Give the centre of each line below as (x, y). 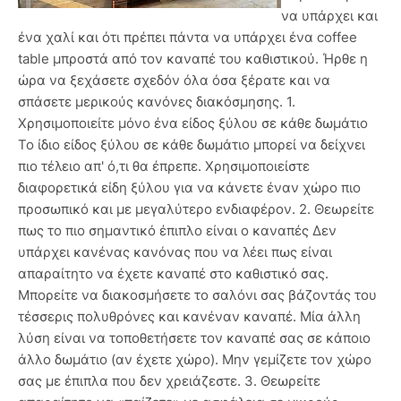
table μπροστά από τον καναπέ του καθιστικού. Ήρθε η (193, 59)
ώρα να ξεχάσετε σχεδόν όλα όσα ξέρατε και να (174, 81)
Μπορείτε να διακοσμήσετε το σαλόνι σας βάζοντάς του (197, 295)
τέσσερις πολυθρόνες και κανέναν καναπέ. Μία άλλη (189, 317)
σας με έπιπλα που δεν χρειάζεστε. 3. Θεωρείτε (169, 381)
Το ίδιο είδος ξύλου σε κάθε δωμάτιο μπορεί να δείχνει (192, 145)
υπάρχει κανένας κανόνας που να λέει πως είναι (175, 252)
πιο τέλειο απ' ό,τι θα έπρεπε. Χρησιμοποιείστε (164, 166)
